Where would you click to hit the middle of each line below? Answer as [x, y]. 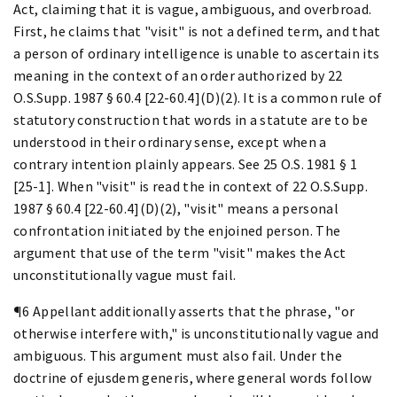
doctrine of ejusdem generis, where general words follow [193, 377]
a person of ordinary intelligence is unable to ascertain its [197, 53]
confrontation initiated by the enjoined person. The [177, 230]
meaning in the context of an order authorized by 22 [178, 75]
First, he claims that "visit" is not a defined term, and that [197, 31]
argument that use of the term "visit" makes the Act [180, 252]
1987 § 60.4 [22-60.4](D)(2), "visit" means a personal [176, 208]
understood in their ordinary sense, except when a [170, 141]
